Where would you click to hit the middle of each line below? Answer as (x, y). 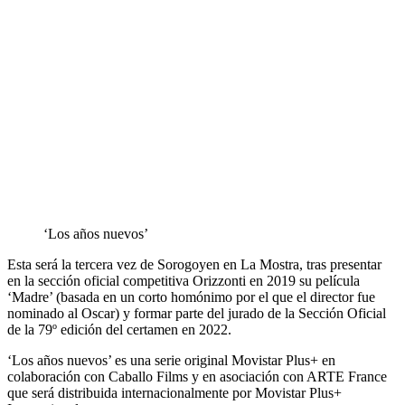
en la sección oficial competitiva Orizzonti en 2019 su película (184, 280)
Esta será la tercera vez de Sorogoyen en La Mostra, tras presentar (194, 264)
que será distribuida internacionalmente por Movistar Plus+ (174, 392)
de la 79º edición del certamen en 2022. (119, 329)
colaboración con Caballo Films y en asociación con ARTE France (197, 376)
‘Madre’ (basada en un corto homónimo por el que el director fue (191, 297)
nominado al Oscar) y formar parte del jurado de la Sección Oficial (197, 313)
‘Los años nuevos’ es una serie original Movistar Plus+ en (171, 360)
